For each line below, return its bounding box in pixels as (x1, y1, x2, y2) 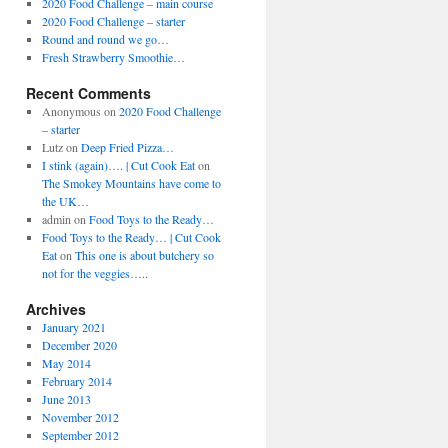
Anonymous (41, 103, 101, 119)
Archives (26, 299, 86, 319)
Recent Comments (26, 83, 151, 103)
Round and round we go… (41, 31, 169, 47)
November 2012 (41, 409, 119, 425)
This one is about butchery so (74, 247, 214, 263)
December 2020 (41, 337, 117, 353)
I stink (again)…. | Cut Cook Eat (41, 157, 195, 173)
